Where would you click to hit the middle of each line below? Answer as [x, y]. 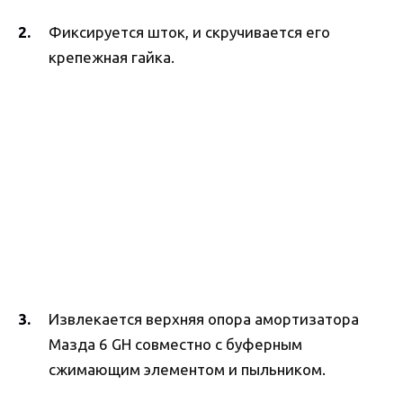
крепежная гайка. [112, 57]
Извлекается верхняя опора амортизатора [204, 319]
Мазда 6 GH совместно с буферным [175, 345]
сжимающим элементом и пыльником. [187, 370]
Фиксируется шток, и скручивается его [189, 31]
